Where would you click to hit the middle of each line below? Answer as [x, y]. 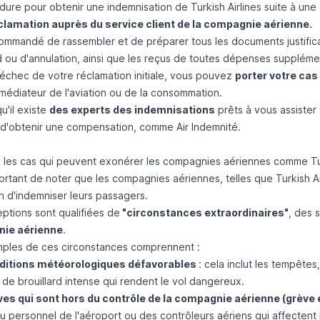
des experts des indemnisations [132, 110]
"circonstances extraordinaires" [204, 213]
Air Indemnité [207, 127]
